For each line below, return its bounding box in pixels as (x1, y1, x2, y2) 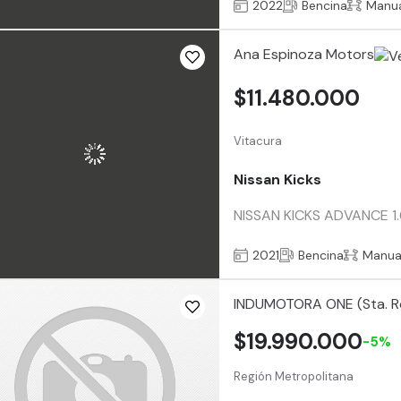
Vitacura (234, 132, 283, 149)
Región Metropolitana (234, 369, 354, 385)
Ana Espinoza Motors (234, 44, 375, 64)
